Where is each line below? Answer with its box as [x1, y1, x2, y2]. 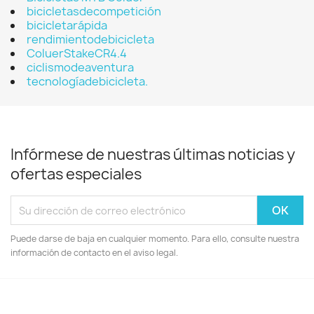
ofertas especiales [11, 164, 142, 184]
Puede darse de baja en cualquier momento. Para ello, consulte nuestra [11, 233, 299, 245]
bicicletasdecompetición [27, 4, 161, 19]
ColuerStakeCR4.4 [27, 46, 127, 61]
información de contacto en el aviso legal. [11, 247, 178, 259]
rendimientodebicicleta [27, 32, 154, 47]
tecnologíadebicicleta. [27, 74, 148, 89]
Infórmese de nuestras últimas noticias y [11, 144, 295, 165]
